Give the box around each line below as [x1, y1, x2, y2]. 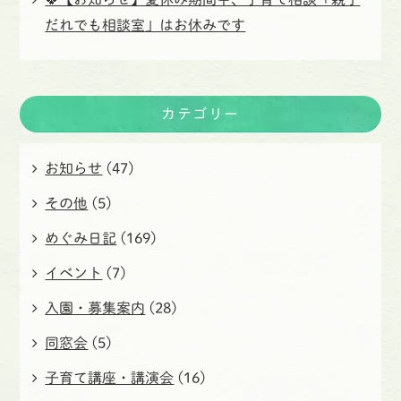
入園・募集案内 [45, 301, 146, 315]
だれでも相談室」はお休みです [45, 18, 246, 32]
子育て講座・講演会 [45, 371, 175, 385]
